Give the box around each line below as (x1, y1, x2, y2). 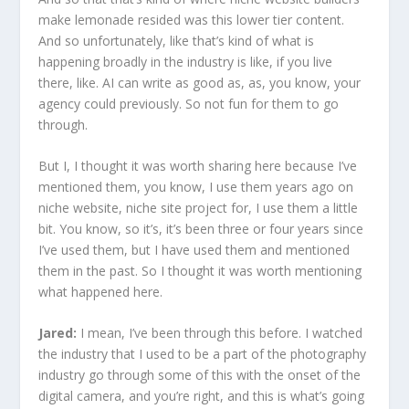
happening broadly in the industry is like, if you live (38, 52, 333, 70)
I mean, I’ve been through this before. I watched (77, 324, 363, 342)
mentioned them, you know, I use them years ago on (38, 178, 354, 196)
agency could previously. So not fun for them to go (38, 94, 340, 112)
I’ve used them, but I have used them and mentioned (38, 241, 351, 259)
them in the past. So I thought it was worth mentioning (38, 262, 362, 280)
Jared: (38, 324, 78, 342)
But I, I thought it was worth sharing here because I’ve (38, 157, 358, 175)
